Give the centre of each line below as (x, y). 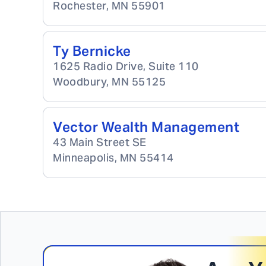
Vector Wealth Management (146, 127)
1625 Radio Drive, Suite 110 (126, 66)
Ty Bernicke (92, 51)
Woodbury (80, 82)
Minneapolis (84, 158)
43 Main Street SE (100, 142)
